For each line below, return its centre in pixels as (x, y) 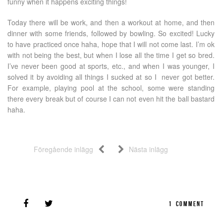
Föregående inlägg (63, 149)
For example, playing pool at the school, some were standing (111, 88)
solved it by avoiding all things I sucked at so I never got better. (111, 77)
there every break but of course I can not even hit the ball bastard (111, 99)
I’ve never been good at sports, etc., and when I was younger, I (111, 66)
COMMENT (190, 204)
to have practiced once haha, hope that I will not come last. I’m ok (111, 44)
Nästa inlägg (148, 149)
